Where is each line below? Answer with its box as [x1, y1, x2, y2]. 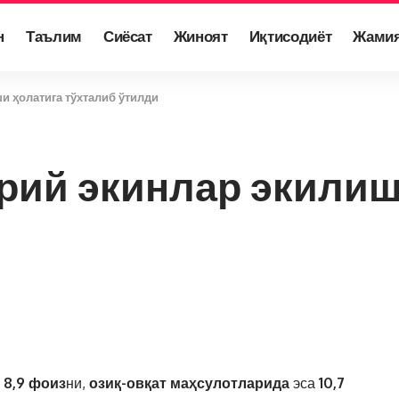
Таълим [25, 25, 82, 45]
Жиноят [173, 25, 228, 45]
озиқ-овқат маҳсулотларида [89, 374, 289, 392]
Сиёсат [102, 25, 152, 45]
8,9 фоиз [4, 374, 66, 392]
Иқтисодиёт [248, 25, 332, 45]
